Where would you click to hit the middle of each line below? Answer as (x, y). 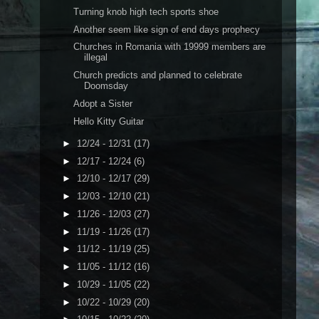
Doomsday (106, 86)
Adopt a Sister (103, 103)
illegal (96, 58)
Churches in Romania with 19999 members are (170, 47)
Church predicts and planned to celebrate (158, 75)
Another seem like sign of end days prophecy (167, 29)
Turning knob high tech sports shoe (146, 11)
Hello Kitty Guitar (109, 121)
